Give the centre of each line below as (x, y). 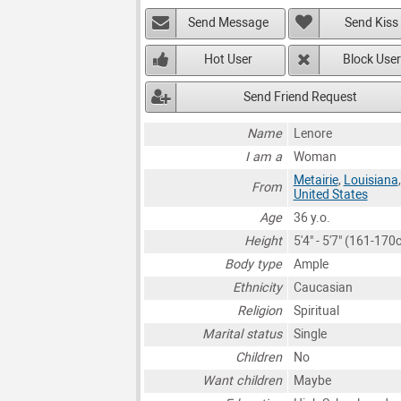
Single (310, 335)
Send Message (229, 23)
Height (264, 242)
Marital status (243, 335)
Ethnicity (258, 288)
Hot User (229, 60)
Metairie (316, 181)
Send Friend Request (300, 97)
